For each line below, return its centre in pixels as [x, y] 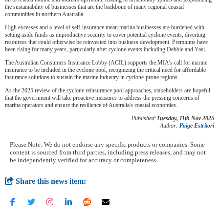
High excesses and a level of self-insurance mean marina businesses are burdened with [105, 27]
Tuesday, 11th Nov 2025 [185, 118]
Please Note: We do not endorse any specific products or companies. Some [107, 144]
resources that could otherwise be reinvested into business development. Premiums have [106, 42]
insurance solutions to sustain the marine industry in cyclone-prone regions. [92, 77]
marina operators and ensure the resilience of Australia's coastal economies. [91, 105]
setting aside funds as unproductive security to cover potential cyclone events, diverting [105, 34]
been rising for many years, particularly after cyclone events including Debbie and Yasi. [106, 49]
